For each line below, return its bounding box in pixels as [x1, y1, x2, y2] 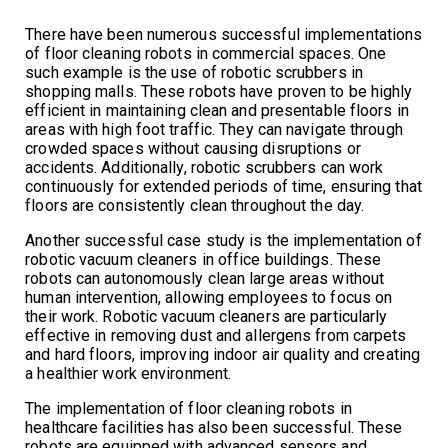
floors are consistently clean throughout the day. [25, 195, 365, 215]
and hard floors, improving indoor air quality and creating [25, 344, 421, 364]
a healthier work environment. [25, 363, 232, 383]
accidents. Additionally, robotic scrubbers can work [25, 157, 384, 177]
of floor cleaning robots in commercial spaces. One [25, 43, 387, 63]
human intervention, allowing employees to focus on [25, 287, 393, 307]
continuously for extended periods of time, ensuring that [25, 176, 422, 196]
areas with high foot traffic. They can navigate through [25, 119, 403, 139]
